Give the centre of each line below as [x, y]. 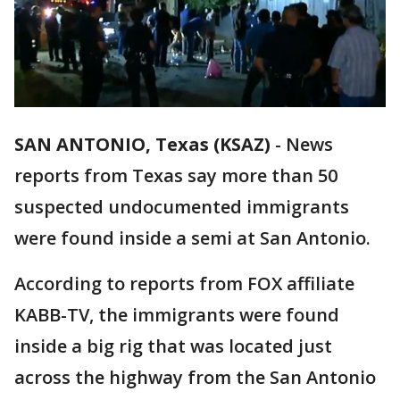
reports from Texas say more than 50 [176, 176]
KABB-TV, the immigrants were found [177, 315]
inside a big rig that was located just [173, 346]
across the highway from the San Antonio [195, 378]
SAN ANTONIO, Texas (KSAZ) [142, 145]
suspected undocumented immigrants [182, 207]
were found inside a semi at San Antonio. [192, 238]
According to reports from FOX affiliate [184, 284]
